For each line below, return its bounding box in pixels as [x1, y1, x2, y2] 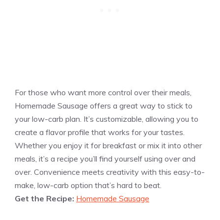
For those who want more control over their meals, [15, 87, 192, 98]
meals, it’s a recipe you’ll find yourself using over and [15, 154, 195, 164]
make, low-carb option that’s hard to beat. [15, 180, 162, 191]
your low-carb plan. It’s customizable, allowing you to [15, 114, 198, 124]
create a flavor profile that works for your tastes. [15, 127, 185, 137]
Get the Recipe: [15, 193, 76, 204]
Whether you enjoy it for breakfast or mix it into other [15, 140, 202, 151]
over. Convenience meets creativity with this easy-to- [15, 167, 205, 177]
